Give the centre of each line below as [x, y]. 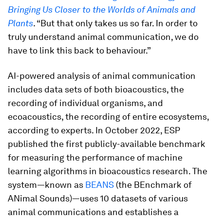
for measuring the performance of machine [95, 157]
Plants [20, 23]
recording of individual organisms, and [85, 103]
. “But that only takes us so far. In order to [115, 23]
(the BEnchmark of [153, 185]
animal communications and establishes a [93, 212]
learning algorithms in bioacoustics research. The [108, 171]
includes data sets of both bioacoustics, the [96, 89]
